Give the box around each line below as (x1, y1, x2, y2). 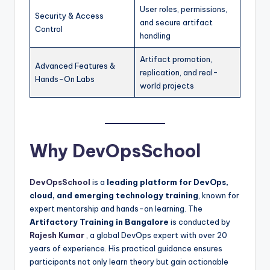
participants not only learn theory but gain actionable (30, 257, 228, 267)
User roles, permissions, (140, 4, 227, 14)
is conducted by (169, 217, 230, 227)
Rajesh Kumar (30, 230, 84, 240)
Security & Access (35, 11, 104, 20)
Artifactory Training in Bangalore (30, 217, 169, 227)
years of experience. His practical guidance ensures (30, 243, 222, 254)
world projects (140, 81, 194, 90)
